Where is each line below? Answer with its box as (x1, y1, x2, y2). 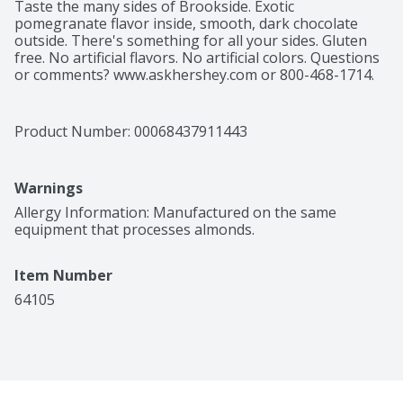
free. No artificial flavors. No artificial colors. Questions (14, 48, 380, 68)
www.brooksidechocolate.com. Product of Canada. (14, 82, 347, 103)
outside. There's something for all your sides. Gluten (14, 31, 367, 51)
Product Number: (14, 121, 134, 142)
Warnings (14, 178, 83, 199)
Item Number (14, 265, 112, 286)
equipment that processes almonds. (14, 219, 255, 240)
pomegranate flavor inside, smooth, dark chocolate (14, 13, 358, 34)
